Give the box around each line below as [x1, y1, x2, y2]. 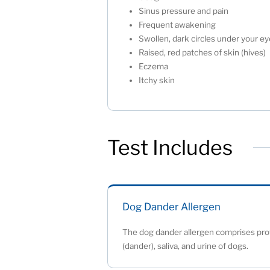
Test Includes [107, 135, 233, 160]
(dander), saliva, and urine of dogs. [122, 241, 249, 251]
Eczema [139, 61, 174, 72]
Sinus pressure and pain [139, 6, 234, 16]
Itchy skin [139, 75, 175, 86]
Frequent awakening [139, 20, 222, 30]
